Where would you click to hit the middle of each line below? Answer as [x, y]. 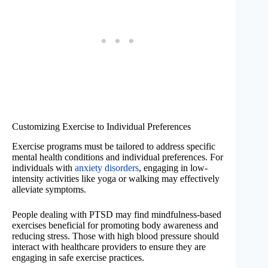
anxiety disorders [107, 167]
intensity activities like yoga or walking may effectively [116, 178]
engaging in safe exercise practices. [78, 257]
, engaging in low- [173, 167]
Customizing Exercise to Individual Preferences [101, 126]
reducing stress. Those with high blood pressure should [115, 236]
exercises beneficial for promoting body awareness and [115, 225]
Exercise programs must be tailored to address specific [114, 146]
